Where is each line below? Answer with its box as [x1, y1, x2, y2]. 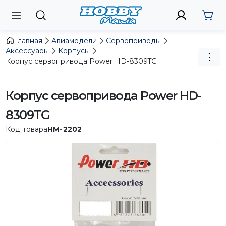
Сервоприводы [106, 36, 161, 45]
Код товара [6, 124, 48, 134]
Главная [15, 36, 43, 45]
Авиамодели [51, 36, 97, 45]
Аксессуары [6, 46, 49, 55]
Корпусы [58, 46, 90, 55]
